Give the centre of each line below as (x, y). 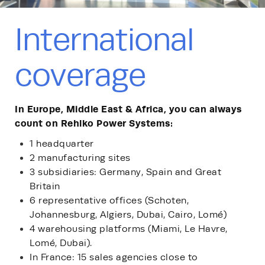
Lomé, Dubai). (61, 243)
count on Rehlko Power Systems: (94, 123)
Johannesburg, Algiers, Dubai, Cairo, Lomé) (128, 214)
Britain (45, 186)
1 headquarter (62, 143)
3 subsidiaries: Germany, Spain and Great (125, 172)
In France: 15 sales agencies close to (114, 257)
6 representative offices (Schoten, (109, 200)
